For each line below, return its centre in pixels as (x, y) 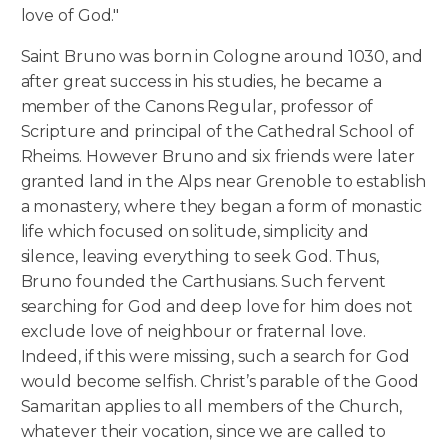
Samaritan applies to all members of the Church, (211, 407)
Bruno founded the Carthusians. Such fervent (203, 282)
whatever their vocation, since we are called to (203, 432)
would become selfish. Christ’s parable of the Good (219, 382)
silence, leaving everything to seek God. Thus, (199, 257)
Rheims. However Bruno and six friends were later (217, 157)
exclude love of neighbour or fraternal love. (193, 332)
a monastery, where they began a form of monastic (221, 207)
